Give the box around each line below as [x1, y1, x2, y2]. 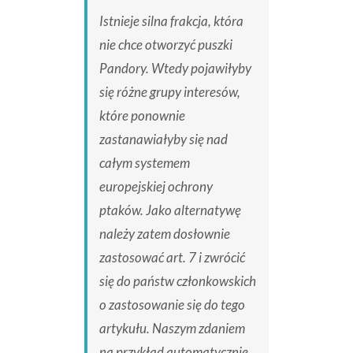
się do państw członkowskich [98, 273, 256, 290]
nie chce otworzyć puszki [98, 36, 232, 54]
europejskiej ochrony [98, 178, 213, 195]
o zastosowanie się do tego [98, 296, 245, 314]
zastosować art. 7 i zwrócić [98, 249, 245, 266]
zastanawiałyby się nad [98, 131, 228, 148]
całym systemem [98, 154, 190, 172]
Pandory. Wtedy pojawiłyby [98, 60, 251, 77]
